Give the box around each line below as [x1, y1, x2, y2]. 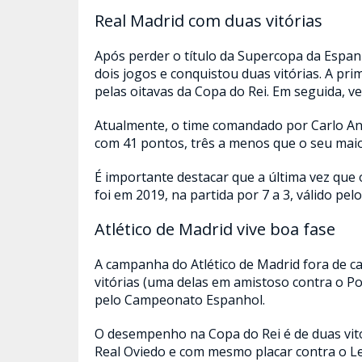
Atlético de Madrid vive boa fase [95, 218, 335, 240]
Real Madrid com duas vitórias [95, 10, 322, 32]
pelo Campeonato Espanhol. [95, 291, 265, 309]
